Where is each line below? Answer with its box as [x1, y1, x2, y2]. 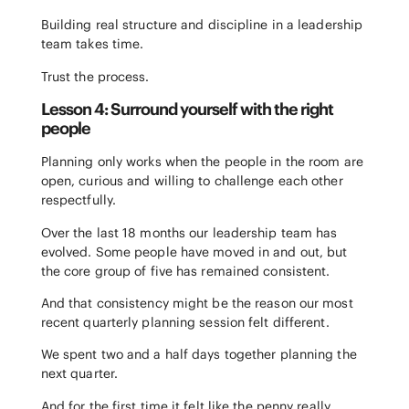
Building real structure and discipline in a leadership [40, 16, 363, 34]
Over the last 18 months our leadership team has [40, 224, 338, 241]
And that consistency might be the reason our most [40, 294, 353, 311]
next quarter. [40, 365, 119, 383]
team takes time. [40, 36, 144, 53]
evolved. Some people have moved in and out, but [40, 243, 348, 260]
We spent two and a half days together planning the [40, 346, 357, 363]
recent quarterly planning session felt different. [40, 313, 330, 330]
